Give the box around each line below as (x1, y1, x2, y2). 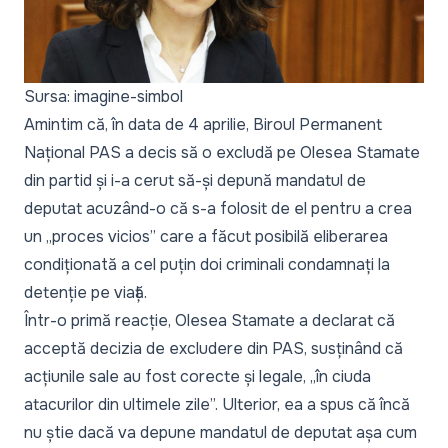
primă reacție (71, 309, 168, 331)
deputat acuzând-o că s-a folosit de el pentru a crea (24, 197, 412, 219)
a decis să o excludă (125, 141, 277, 163)
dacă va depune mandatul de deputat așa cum (74, 421, 417, 443)
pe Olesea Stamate (277, 141, 420, 163)
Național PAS (24, 141, 125, 163)
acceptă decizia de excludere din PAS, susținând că (24, 337, 403, 359)
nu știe (24, 421, 74, 443)
